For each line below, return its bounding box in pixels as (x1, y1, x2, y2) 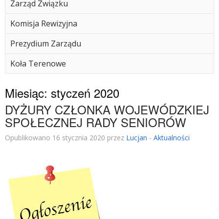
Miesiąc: (5, 84, 51, 101)
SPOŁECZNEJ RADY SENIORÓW (5, 113, 186, 131)
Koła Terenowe (10, 58, 66, 69)
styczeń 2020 (51, 84, 119, 101)
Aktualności (153, 133, 190, 142)
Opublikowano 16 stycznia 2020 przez (5, 133, 126, 142)
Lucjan (126, 133, 147, 142)
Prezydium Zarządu (10, 38, 81, 49)
